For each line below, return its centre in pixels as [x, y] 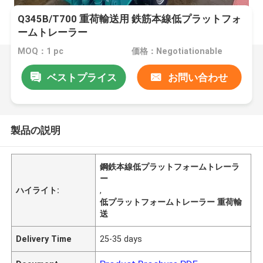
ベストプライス [82, 77]
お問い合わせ [198, 77]
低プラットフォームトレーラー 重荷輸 [171, 202]
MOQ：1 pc [41, 51]
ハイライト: [38, 190]
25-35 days [121, 239]
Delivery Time [44, 239]
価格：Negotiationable [177, 51]
